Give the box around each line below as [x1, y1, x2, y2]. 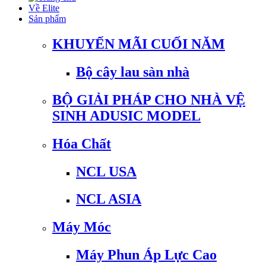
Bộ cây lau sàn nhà [76, 64, 189, 80]
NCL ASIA [76, 191, 141, 207]
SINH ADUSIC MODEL [52, 107, 201, 123]
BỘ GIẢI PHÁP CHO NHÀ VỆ [52, 91, 245, 107]
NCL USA [76, 163, 137, 179]
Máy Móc [52, 219, 111, 235]
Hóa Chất [52, 135, 111, 151]
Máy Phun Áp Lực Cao [76, 247, 217, 263]
